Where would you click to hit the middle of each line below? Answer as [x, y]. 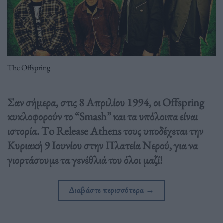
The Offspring [29, 67]
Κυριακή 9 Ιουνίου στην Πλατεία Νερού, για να [103, 146]
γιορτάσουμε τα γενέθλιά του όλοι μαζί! [85, 160]
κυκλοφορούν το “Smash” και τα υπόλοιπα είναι [103, 117]
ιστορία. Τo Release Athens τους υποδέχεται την [105, 131]
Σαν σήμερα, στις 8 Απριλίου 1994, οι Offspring [106, 102]
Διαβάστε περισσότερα [107, 190]
